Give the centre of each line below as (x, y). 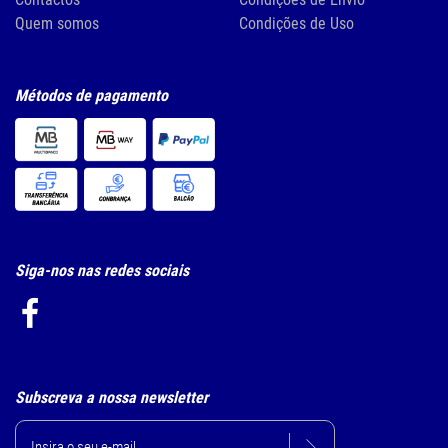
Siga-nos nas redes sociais (102, 270)
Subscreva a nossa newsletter (111, 397)
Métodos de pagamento (91, 95)
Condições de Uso (296, 23)
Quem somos (57, 23)
